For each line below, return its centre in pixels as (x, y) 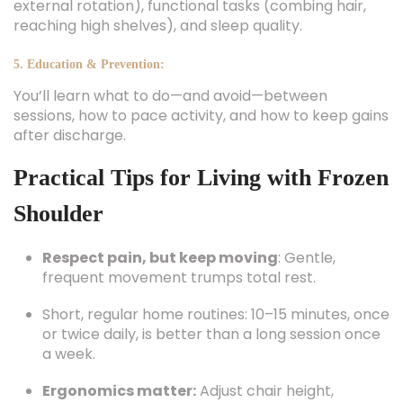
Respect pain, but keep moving (160, 258)
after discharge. (70, 135)
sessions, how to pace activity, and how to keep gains (201, 116)
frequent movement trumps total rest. (179, 278)
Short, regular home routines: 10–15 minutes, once (216, 314)
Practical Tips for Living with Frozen (201, 178)
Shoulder (58, 214)
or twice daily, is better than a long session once (211, 334)
